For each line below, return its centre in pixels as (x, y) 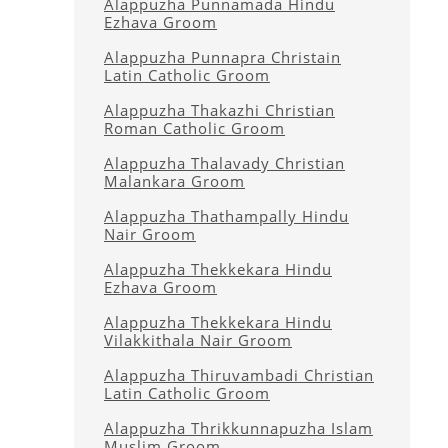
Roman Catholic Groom (194, 128)
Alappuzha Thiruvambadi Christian (239, 375)
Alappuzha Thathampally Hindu (226, 216)
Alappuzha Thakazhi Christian (219, 110)
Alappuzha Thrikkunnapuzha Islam (238, 428)
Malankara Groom (174, 181)
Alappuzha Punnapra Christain (222, 57)
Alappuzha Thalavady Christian (224, 163)
